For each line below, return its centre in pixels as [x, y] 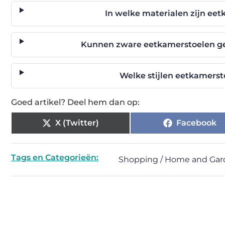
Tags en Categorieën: [55, 157]
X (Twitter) [77, 123]
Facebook [196, 123]
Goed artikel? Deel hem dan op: [75, 102]
